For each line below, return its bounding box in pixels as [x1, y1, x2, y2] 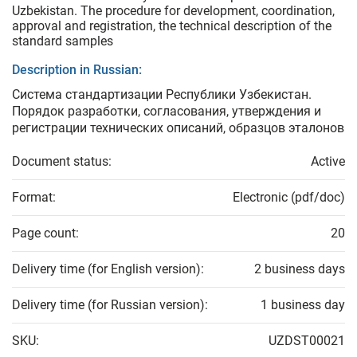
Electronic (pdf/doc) [233, 190, 345, 206]
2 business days [254, 261, 345, 277]
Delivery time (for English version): [12, 261, 204, 277]
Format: [12, 190, 56, 206]
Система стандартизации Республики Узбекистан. [12, 87, 312, 103]
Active [311, 154, 345, 170]
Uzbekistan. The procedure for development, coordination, [12, 3, 335, 19]
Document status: [12, 154, 112, 170]
